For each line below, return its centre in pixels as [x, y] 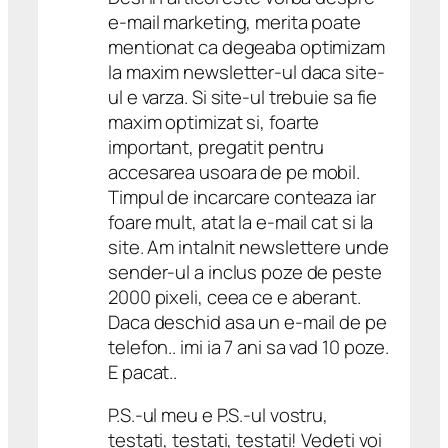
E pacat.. [143, 371]
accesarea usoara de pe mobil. [234, 171]
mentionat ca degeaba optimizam [246, 46]
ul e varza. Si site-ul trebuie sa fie [243, 96]
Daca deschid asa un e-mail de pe [247, 321]
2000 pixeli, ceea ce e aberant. [234, 296]
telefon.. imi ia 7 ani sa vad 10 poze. [249, 346]
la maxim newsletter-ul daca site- [246, 71]
